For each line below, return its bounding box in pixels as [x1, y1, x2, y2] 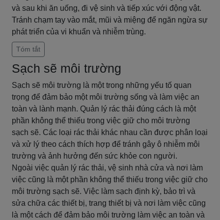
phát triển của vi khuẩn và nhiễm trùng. [12, 27, 146, 36]
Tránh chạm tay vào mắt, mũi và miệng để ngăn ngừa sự [12, 16, 208, 24]
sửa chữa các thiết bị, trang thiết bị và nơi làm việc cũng [12, 199, 206, 207]
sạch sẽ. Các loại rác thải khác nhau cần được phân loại [12, 128, 208, 137]
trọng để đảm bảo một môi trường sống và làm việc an [12, 93, 199, 101]
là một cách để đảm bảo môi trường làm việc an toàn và [12, 211, 205, 219]
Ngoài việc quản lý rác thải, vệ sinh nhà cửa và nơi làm [12, 164, 203, 172]
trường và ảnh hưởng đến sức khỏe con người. [12, 152, 177, 160]
